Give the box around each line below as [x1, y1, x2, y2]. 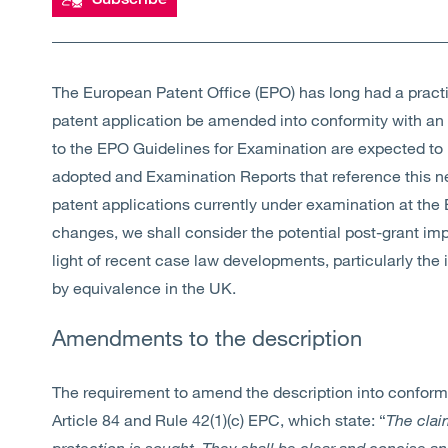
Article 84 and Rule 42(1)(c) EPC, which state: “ [52, 410, 386, 429]
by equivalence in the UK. [52, 278, 236, 297]
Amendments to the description [52, 324, 362, 351]
